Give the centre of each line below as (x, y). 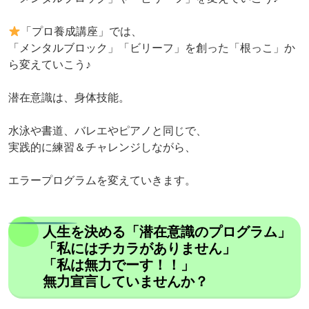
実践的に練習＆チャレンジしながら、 (102, 148)
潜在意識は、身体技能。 (69, 98)
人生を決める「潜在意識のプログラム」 (167, 232)
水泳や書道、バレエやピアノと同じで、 (108, 131)
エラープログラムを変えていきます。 (102, 181)
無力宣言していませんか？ (126, 282)
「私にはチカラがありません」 (139, 249)
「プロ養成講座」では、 (82, 32)
